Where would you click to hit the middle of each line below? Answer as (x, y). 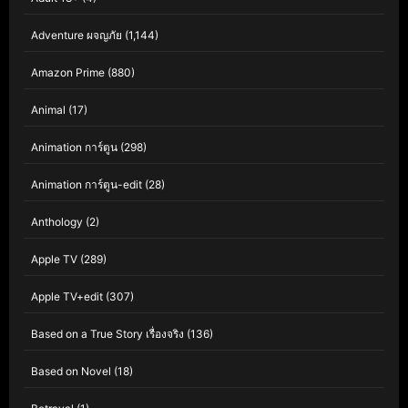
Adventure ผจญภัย (76, 36)
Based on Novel (71, 372)
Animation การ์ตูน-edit (87, 185)
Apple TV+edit (67, 297)
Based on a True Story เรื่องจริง (107, 334)
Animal (48, 110)
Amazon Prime (68, 73)
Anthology (57, 222)
